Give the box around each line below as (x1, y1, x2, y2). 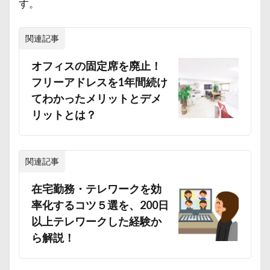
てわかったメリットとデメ (31, 92, 162, 105)
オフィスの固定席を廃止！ (31, 59, 162, 72)
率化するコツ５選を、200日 (31, 198, 169, 212)
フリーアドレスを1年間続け (31, 75, 168, 89)
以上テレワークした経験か (31, 215, 162, 228)
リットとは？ (31, 108, 96, 121)
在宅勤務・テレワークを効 (31, 182, 162, 195)
